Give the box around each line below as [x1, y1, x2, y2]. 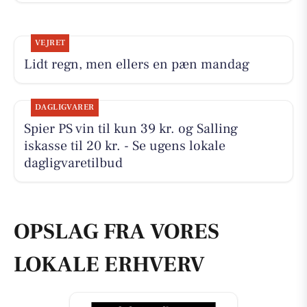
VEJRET [34, 38, 66, 49]
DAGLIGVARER [34, 102, 95, 113]
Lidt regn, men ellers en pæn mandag [23, 56, 249, 74]
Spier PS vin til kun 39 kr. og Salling [23, 120, 238, 138]
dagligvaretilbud [23, 154, 123, 173]
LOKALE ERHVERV [14, 250, 205, 279]
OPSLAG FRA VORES [14, 217, 219, 246]
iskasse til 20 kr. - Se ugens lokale [23, 137, 225, 156]
